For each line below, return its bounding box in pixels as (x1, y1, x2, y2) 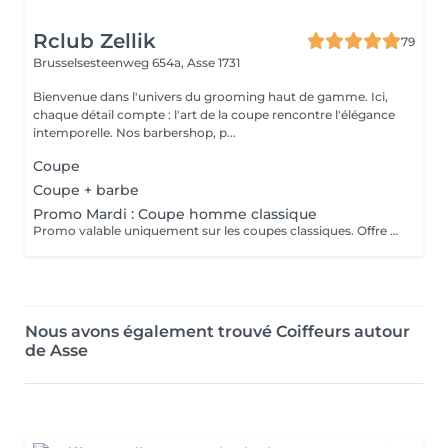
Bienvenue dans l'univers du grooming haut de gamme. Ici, (33, 89, 388, 104)
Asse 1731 (187, 55, 240, 70)
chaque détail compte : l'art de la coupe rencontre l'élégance (33, 107, 395, 122)
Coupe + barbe (33, 181, 139, 199)
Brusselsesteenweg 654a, (33, 55, 187, 70)
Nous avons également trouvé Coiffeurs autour (25, 322, 410, 341)
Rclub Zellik (33, 29, 156, 53)
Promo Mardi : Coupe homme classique (33, 205, 317, 223)
